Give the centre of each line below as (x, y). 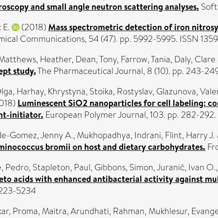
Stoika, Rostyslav (121, 91)
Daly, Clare (195, 59)
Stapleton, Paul (62, 167)
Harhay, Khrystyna (51, 91)
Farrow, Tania (145, 59)
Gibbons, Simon (124, 167)
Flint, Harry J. (190, 135)
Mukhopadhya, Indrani (119, 135)
